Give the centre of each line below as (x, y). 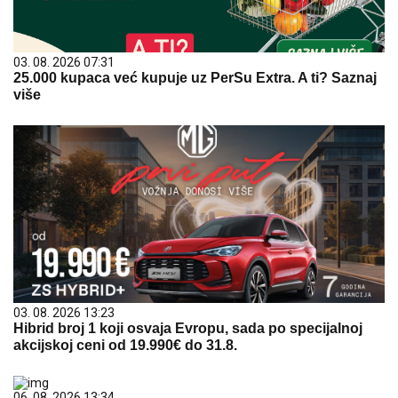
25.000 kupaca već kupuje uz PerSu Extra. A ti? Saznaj (195, 77)
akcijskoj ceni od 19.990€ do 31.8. (125, 345)
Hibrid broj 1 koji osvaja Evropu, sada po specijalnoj (188, 328)
